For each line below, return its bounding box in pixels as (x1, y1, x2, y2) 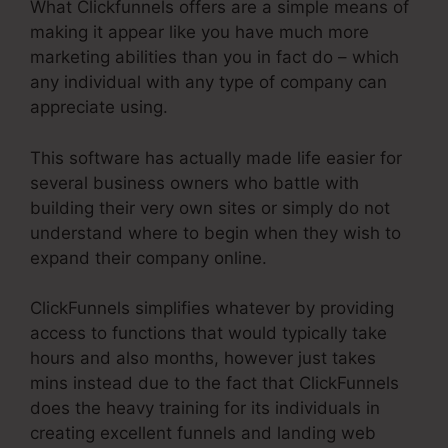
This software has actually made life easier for (30, 147, 402, 168)
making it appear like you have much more (30, 22, 369, 43)
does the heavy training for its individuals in (30, 398, 380, 419)
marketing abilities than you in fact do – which (30, 47, 399, 68)
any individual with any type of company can (30, 72, 387, 93)
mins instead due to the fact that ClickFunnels (30, 373, 399, 394)
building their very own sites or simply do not (30, 197, 390, 218)
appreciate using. (30, 97, 168, 118)
